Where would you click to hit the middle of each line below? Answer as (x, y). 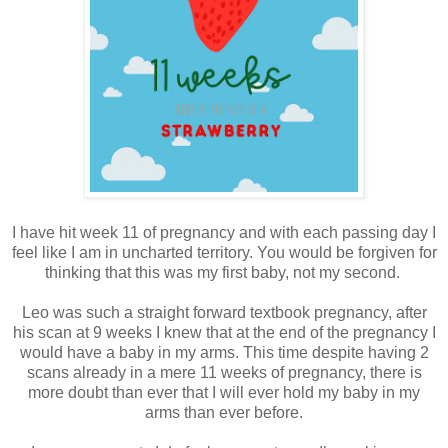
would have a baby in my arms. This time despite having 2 (224, 352)
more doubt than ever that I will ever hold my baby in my (224, 392)
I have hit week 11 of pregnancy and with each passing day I (224, 232)
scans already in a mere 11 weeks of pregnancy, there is (224, 372)
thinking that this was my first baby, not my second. (224, 272)
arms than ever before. (224, 412)
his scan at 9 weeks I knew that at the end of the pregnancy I (224, 332)
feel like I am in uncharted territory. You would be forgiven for (224, 252)
